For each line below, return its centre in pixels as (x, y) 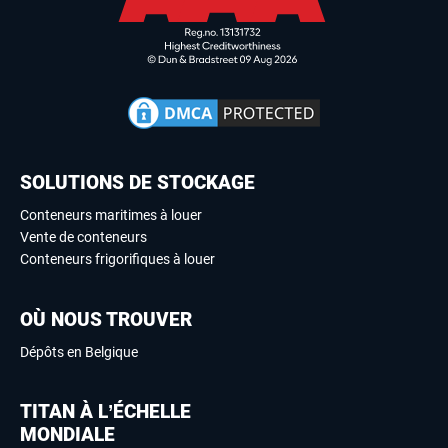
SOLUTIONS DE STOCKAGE (137, 182)
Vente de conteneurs (83, 236)
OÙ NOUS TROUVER (106, 319)
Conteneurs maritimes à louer (111, 214)
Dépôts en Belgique (79, 351)
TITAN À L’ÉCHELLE (105, 411)
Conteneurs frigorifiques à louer (117, 258)
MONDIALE (67, 434)
